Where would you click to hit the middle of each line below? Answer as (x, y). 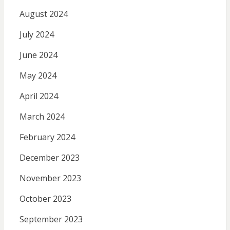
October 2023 (45, 199)
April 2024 (39, 96)
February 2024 (47, 137)
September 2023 (51, 219)
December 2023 (49, 158)
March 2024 (42, 117)
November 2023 (50, 178)
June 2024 (38, 55)
